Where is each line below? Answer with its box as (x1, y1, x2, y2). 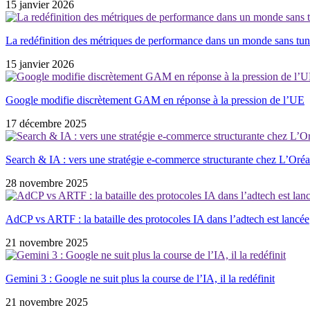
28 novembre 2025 (6, 176, 88, 189)
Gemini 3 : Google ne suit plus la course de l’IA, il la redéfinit (6, 272, 275, 284)
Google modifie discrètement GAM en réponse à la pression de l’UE (6, 93, 304, 106)
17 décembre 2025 (6, 117, 86, 129)
